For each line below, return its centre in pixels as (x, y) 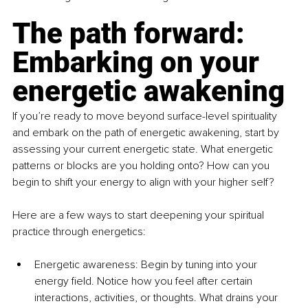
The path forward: (132, 34)
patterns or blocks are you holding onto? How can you (142, 166)
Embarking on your (139, 63)
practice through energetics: (79, 232)
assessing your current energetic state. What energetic (144, 150)
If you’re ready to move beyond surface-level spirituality (146, 117)
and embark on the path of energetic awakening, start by (147, 133)
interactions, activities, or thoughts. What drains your (157, 298)
